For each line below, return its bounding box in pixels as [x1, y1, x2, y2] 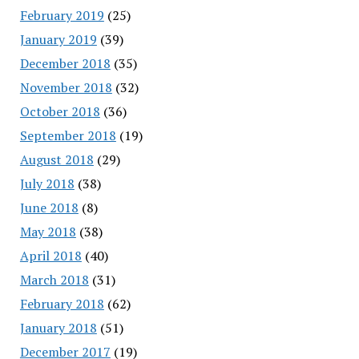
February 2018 [19, 294, 104, 313]
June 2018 [19, 198, 79, 216]
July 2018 [19, 174, 75, 192]
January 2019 [19, 30, 97, 48]
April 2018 [19, 246, 82, 264]
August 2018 [19, 150, 94, 168]
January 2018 [19, 318, 97, 337]
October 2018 [19, 102, 100, 120]
